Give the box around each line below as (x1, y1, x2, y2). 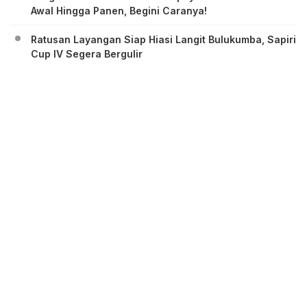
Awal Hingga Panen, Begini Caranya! (31, 4, 207, 16)
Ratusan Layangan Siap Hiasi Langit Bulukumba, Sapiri (31, 33, 296, 45)
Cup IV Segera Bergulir (31, 47, 143, 60)
